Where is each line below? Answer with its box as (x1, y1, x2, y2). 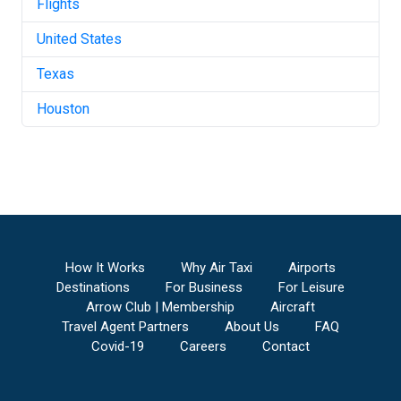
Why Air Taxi (181, 260, 252, 276)
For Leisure (278, 279, 345, 295)
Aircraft (270, 299, 315, 315)
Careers (180, 338, 226, 354)
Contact (262, 338, 310, 354)
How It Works (65, 260, 145, 276)
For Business (166, 279, 243, 295)
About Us (225, 319, 279, 335)
